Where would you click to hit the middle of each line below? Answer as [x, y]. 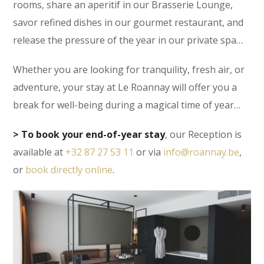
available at [39, 152]
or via [149, 152]
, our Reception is [204, 135]
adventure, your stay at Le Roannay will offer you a [125, 88]
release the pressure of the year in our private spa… [128, 40]
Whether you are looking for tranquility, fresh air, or [129, 70]
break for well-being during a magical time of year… [127, 105]
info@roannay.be [202, 152]
